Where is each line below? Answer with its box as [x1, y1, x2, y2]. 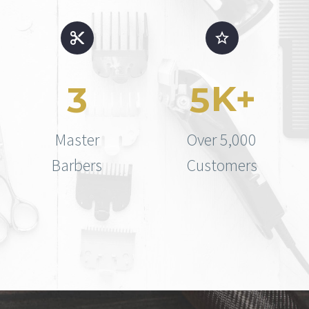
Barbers [52, 154, 103, 177]
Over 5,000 [187, 129, 257, 151]
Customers [186, 154, 257, 177]
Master [54, 129, 99, 151]
